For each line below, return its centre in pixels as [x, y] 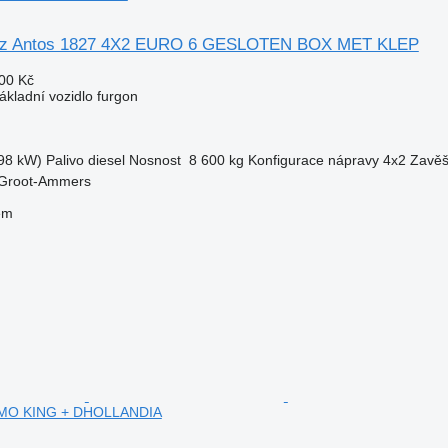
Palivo [64, 159]
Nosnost [154, 159]
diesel [106, 159]
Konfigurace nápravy [313, 159]
